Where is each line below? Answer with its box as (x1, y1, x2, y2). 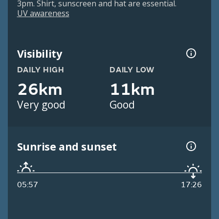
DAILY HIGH (17, 65, 65, 75)
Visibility (17, 46, 62, 61)
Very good (17, 98, 66, 112)
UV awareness (17, 8, 69, 19)
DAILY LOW (109, 65, 155, 75)
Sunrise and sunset (17, 139, 117, 153)
